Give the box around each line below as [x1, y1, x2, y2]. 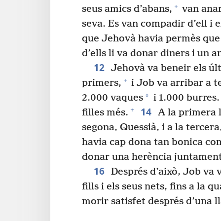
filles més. [82, 107, 128, 119]
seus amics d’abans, [82, 3, 172, 15]
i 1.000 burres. [151, 92, 220, 104]
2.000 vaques [82, 92, 143, 104]
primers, [82, 77, 121, 89]
